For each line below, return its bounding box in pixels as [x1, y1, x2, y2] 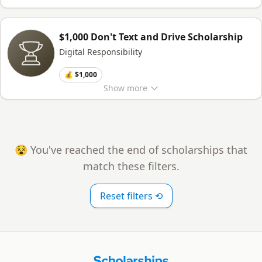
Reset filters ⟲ [99, 189, 163, 202]
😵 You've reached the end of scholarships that [15, 143, 247, 157]
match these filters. [82, 159, 180, 173]
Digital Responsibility [59, 46, 142, 57]
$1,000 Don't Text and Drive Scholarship [59, 30, 243, 43]
